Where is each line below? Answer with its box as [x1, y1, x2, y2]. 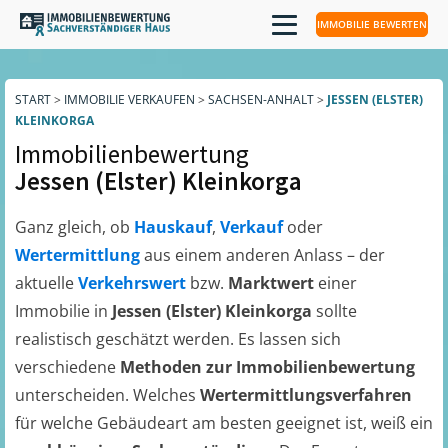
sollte [316, 300, 357, 322]
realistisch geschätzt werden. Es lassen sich [15, 328, 341, 350]
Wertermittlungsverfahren [200, 384, 412, 406]
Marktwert [228, 272, 318, 294]
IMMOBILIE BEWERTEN [317, 17, 427, 31]
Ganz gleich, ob [15, 216, 134, 238]
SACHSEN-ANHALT [208, 91, 314, 108]
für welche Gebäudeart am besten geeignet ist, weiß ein [15, 412, 433, 434]
